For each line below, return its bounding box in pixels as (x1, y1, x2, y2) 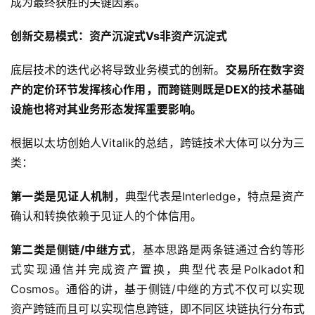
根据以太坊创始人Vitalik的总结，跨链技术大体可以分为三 (11, 136, 304, 150)
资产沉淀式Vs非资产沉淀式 (89, 29, 227, 44)
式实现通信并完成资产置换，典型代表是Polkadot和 (11, 262, 304, 277)
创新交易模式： (11, 29, 89, 44)
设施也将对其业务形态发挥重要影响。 (11, 102, 202, 117)
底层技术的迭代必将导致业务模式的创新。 (11, 63, 226, 77)
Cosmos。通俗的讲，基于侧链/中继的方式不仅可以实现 (11, 282, 304, 297)
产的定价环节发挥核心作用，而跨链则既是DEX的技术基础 (11, 82, 304, 97)
